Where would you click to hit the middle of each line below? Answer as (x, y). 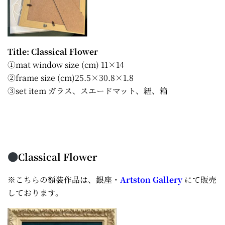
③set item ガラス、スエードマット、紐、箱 (88, 91)
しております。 (35, 192)
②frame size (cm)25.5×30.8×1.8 (71, 78)
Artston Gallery (152, 179)
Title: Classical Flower (53, 52)
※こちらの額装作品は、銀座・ (64, 179)
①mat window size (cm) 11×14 (66, 65)
